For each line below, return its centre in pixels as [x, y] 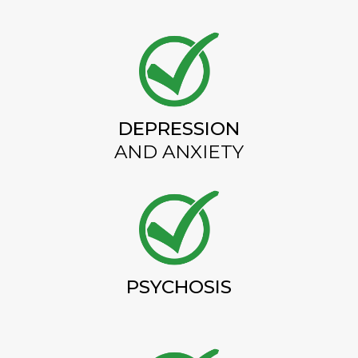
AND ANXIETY [179, 151]
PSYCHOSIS [179, 286]
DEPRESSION [179, 128]
